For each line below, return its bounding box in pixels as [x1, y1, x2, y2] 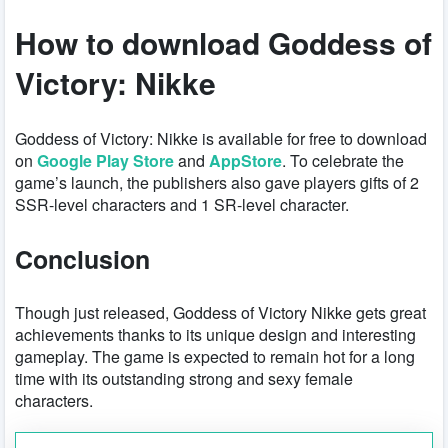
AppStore [209, 148, 282, 172]
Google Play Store [37, 148, 174, 172]
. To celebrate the [282, 148, 404, 172]
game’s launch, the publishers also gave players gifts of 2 [15, 170, 419, 194]
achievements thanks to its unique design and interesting [15, 322, 416, 346]
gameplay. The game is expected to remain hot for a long [15, 344, 415, 368]
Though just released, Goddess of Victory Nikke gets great [15, 300, 426, 324]
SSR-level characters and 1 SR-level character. [15, 192, 349, 216]
